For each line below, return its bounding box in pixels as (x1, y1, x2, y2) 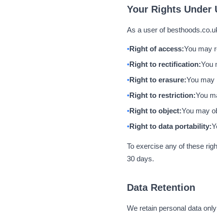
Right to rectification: (129, 60, 201, 68)
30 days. (127, 155, 154, 163)
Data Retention (127, 182, 195, 193)
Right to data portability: (129, 122, 212, 130)
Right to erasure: (129, 76, 186, 84)
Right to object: (129, 107, 182, 115)
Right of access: (129, 45, 184, 53)
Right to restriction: (129, 91, 196, 99)
